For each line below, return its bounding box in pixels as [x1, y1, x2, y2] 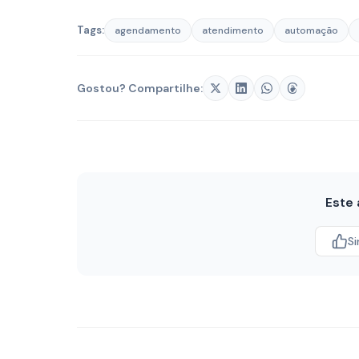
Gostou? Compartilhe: [77, 80, 203, 95]
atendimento [202, 24, 264, 37]
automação [284, 24, 338, 37]
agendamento [115, 24, 181, 37]
